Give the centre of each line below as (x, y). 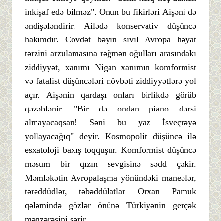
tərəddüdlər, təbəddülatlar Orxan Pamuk (110, 191)
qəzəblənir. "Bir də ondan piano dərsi (110, 108)
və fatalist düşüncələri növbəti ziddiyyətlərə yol (110, 81)
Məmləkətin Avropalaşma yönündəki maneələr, (110, 177)
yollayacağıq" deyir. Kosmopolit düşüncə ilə (110, 136)
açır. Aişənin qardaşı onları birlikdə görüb (110, 94)
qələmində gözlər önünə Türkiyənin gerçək (110, 205)
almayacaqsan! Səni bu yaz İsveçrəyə (110, 122)
